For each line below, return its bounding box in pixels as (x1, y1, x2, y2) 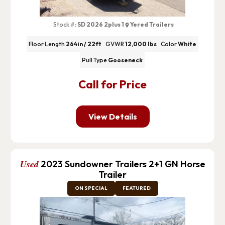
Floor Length (28, 40, 65, 48)
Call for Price (78, 77, 147, 92)
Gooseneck (108, 56, 143, 64)
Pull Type (82, 56, 107, 64)
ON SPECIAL (74, 185, 107, 192)
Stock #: (53, 20, 77, 28)
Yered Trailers (130, 20, 174, 28)
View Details (88, 111, 137, 122)
